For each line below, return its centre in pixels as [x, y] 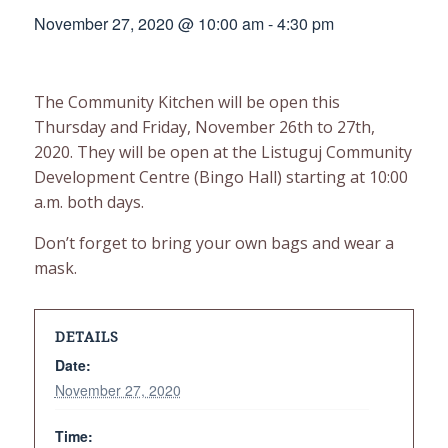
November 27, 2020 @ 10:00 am [148, 23]
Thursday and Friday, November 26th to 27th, [204, 127]
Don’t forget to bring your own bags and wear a [213, 243]
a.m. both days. [88, 202]
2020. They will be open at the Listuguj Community [222, 152]
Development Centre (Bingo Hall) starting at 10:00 [220, 177]
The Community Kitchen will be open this [186, 102]
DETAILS [86, 337]
